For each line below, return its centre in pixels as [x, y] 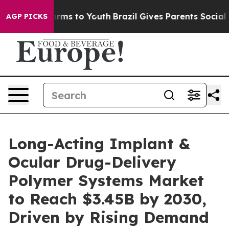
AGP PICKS [27, 16]
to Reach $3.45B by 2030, [107, 199]
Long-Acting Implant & [99, 144]
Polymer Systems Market [106, 180]
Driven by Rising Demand [109, 217]
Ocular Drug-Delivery [92, 162]
